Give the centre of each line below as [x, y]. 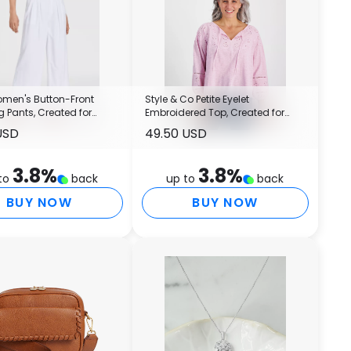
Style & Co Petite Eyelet [197, 100]
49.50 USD [175, 134]
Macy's [161, 126]
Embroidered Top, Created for [214, 113]
